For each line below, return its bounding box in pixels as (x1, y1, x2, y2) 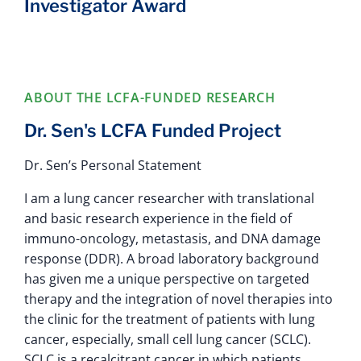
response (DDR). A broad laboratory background (24, 249, 319, 268)
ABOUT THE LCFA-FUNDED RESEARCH (24, 88, 276, 106)
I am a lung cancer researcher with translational (24, 189, 314, 207)
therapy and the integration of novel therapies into (24, 289, 333, 308)
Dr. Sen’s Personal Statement (24, 156, 201, 174)
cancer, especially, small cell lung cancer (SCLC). (24, 330, 311, 348)
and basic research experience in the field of (24, 209, 292, 227)
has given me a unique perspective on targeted (24, 269, 309, 288)
